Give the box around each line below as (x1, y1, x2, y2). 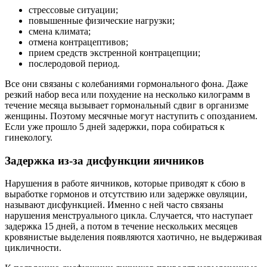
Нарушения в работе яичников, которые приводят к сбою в (5, 178, 246, 189)
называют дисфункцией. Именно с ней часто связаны (5, 200, 223, 210)
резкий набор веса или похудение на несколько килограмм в (5, 89, 250, 100)
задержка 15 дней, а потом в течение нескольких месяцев (5, 221, 238, 232)
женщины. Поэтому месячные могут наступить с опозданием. (5, 110, 257, 121)
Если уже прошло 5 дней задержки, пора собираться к (5, 121, 225, 132)
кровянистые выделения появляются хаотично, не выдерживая (5, 232, 262, 243)
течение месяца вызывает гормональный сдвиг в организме (5, 100, 249, 110)
